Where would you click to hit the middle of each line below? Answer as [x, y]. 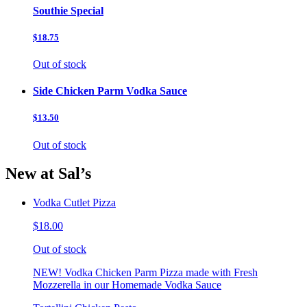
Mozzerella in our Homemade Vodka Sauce [127, 285]
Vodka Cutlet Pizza [74, 203]
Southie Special [68, 10]
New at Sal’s [48, 174]
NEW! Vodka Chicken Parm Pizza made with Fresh [145, 273]
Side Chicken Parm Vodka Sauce [110, 91]
